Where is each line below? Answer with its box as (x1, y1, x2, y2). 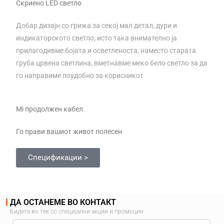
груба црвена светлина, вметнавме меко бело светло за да (16, 58, 208, 67)
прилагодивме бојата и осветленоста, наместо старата (16, 46, 196, 54)
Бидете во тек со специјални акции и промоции (10, 207, 143, 215)
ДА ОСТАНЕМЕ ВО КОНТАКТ (10, 197, 116, 207)
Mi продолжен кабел (16, 104, 83, 113)
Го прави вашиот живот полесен (16, 127, 122, 135)
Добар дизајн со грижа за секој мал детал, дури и (16, 21, 177, 29)
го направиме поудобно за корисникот (16, 71, 144, 79)
